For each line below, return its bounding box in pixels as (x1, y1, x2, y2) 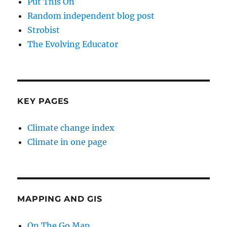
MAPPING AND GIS (17, 194, 102, 204)
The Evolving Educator (27, 39, 119, 50)
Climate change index (27, 123, 115, 133)
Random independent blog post (27, 11, 155, 21)
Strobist (27, 25, 60, 35)
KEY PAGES (17, 96, 69, 106)
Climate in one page (27, 137, 107, 147)
